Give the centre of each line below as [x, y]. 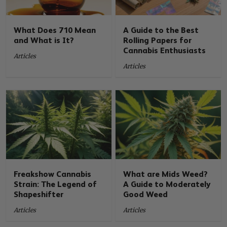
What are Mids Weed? [166, 174]
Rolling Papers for [158, 41]
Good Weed [146, 194]
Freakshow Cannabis [53, 174]
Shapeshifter [39, 194]
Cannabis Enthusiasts [165, 51]
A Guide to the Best [161, 30]
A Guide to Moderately [167, 184]
